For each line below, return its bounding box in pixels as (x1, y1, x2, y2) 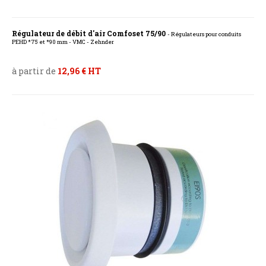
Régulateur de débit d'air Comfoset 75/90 (12, 28, 167, 39)
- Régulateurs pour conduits (167, 30, 241, 39)
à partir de (12, 65, 58, 77)
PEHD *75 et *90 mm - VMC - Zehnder (12, 38, 114, 46)
